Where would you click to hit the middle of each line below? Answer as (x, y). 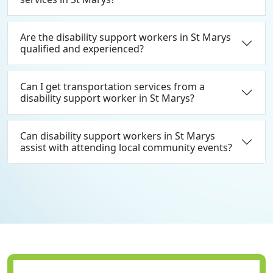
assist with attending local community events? (126, 148)
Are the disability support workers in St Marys (126, 37)
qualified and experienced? (82, 49)
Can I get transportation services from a (112, 87)
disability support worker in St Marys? (107, 98)
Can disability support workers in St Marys (118, 136)
